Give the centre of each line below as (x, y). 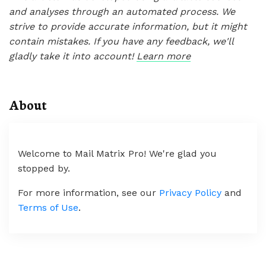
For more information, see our (88, 193)
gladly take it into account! (73, 56)
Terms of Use (48, 208)
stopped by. (44, 168)
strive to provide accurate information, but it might (128, 26)
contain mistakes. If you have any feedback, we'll (121, 41)
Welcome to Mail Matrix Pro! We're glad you (117, 153)
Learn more (164, 56)
